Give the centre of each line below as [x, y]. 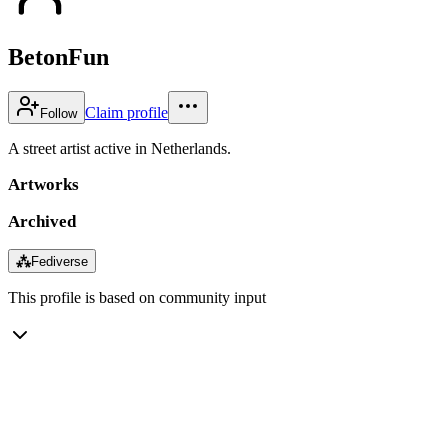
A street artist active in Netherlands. [119, 148]
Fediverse [59, 261]
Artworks [43, 184]
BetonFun [58, 56]
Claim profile [126, 112]
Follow [58, 113]
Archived [42, 221]
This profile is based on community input [137, 297]
